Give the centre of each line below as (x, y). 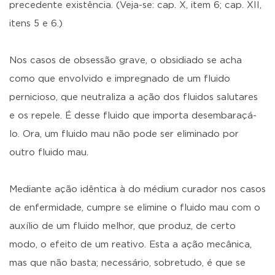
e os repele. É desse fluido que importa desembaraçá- (133, 116)
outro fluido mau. (49, 153)
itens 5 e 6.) (36, 24)
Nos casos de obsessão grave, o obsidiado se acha (126, 60)
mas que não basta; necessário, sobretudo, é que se (127, 263)
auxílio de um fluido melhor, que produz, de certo (122, 226)
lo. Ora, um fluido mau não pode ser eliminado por (124, 134)
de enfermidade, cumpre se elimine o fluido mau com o (135, 208)
